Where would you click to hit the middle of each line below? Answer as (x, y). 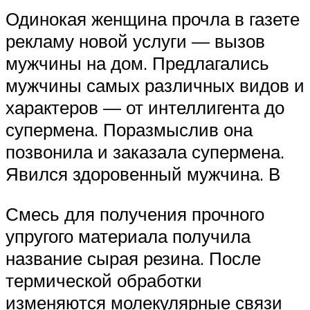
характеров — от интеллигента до (145, 108)
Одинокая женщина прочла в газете (153, 19)
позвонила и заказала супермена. (145, 152)
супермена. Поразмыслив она (129, 130)
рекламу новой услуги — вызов (135, 41)
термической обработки (104, 280)
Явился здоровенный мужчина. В (143, 174)
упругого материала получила (128, 236)
